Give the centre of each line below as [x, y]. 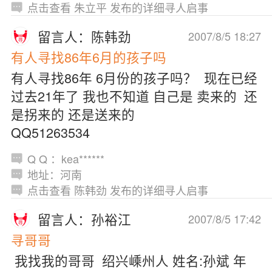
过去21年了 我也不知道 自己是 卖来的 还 [134, 96]
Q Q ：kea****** [66, 158]
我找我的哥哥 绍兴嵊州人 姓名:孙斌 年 [128, 260]
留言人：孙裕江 [85, 219]
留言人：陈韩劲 [85, 36]
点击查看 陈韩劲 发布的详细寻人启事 [117, 190]
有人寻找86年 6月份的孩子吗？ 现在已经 [134, 78]
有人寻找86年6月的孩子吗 [88, 57]
